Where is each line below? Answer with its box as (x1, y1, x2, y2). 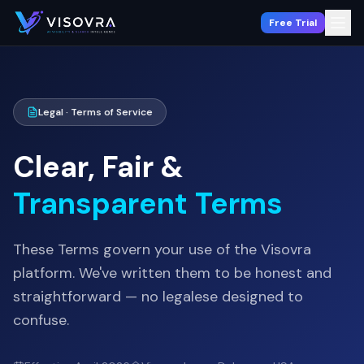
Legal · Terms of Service (38, 106, 153, 119)
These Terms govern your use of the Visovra (13, 240, 311, 259)
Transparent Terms (13, 184, 283, 223)
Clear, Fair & (13, 148, 184, 186)
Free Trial (269, 16, 317, 29)
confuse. (13, 310, 69, 330)
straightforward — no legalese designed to (13, 287, 303, 306)
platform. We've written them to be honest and (13, 263, 331, 283)
